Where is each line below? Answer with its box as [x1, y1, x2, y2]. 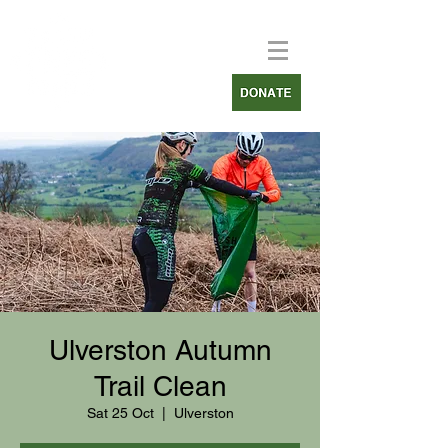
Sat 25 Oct [86, 405, 154, 421]
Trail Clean [93, 370, 227, 402]
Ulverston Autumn [48, 334, 272, 366]
